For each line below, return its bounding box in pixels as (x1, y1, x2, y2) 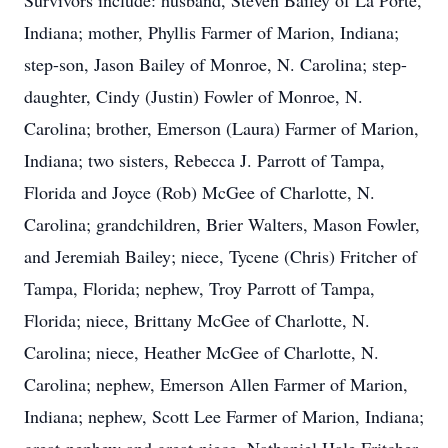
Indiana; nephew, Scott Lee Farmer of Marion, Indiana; (24, 404, 424, 428)
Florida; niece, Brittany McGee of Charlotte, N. (24, 308, 370, 332)
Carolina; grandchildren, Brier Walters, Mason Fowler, (24, 212, 420, 236)
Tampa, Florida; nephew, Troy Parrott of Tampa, (24, 276, 375, 300)
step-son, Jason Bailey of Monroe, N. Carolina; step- (24, 52, 407, 76)
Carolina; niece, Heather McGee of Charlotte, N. (24, 340, 379, 364)
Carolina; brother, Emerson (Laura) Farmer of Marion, (24, 116, 419, 140)
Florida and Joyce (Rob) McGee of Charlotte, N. (24, 180, 375, 204)
